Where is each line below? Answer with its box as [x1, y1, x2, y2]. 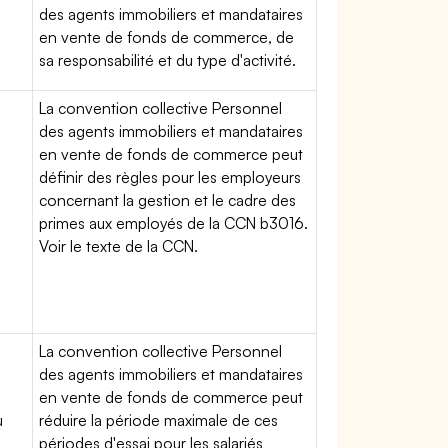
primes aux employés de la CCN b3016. [39, 213, 309, 233]
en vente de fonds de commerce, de [39, 27, 295, 47]
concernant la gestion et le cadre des [39, 190, 297, 210]
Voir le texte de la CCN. [39, 236, 199, 256]
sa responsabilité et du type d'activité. [39, 50, 297, 70]
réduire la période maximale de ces [39, 410, 279, 430]
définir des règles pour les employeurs [39, 167, 302, 187]
